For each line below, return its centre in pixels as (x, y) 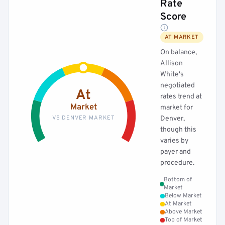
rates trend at (181, 97)
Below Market (183, 196)
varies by (174, 141)
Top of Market (184, 220)
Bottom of (178, 180)
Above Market (184, 212)
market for (177, 108)
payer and (176, 152)
